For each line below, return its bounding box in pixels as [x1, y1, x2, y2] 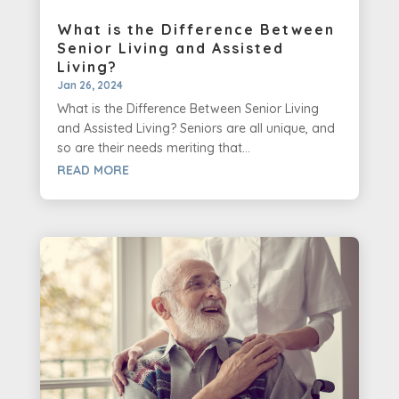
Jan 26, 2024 [56, 78, 123, 93]
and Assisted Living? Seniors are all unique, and [56, 120, 335, 137]
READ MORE [56, 162, 129, 179]
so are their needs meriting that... [56, 140, 250, 157]
